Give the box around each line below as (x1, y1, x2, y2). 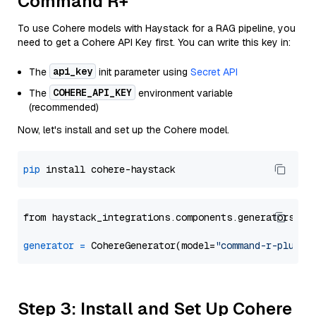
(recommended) (29, 101, 99, 114)
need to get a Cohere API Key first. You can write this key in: (18, 36, 291, 49)
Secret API (190, 66, 238, 78)
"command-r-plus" (215, 239, 305, 252)
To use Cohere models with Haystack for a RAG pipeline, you (18, 22, 296, 35)
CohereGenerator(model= (85, 239, 215, 252)
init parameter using (96, 66, 190, 78)
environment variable (135, 87, 233, 99)
